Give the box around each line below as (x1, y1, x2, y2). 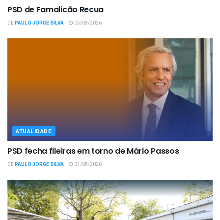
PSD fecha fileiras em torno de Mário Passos (7, 145, 179, 157)
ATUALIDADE (16, 127, 52, 136)
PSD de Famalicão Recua (7, 3, 104, 15)
